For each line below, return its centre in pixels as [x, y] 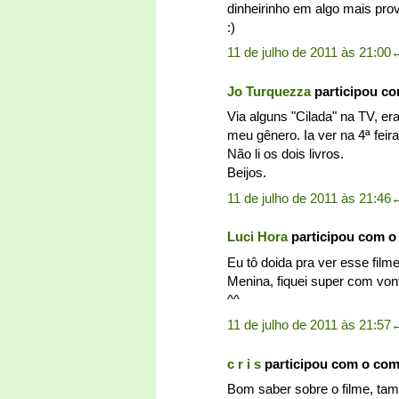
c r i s [244, 363]
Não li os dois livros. [285, 154]
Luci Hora [257, 237]
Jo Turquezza [269, 91]
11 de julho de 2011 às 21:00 [309, 53]
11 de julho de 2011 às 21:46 [309, 198]
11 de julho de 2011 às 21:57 [309, 325]
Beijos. [247, 173]
